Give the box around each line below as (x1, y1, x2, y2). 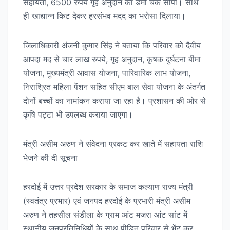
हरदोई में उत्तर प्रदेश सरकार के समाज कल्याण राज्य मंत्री (23, 181, 193, 192)
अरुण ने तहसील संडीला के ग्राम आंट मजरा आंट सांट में (23, 209, 187, 220)
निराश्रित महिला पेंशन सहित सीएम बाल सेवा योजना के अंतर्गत (23, 81, 205, 92)
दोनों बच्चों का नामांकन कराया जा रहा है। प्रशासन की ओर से (23, 95, 206, 106)
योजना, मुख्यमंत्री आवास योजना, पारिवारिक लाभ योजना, (23, 67, 190, 78)
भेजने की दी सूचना (23, 152, 78, 163)
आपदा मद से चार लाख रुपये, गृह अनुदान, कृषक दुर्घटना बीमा (23, 53, 201, 64)
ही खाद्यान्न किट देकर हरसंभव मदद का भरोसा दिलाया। (23, 10, 186, 21)
